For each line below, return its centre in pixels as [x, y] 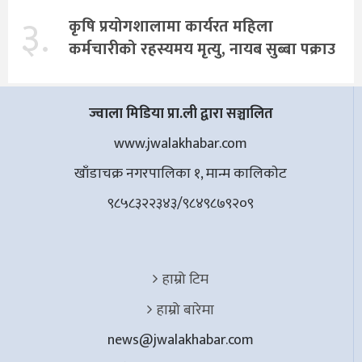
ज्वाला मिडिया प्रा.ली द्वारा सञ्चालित [181, 114]
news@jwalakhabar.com [181, 340]
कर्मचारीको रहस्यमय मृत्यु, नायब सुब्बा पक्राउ [202, 50]
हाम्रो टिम [185, 279]
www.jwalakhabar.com [181, 143]
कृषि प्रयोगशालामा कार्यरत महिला [171, 27]
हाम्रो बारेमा [185, 310]
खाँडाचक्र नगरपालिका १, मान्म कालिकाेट [181, 173]
